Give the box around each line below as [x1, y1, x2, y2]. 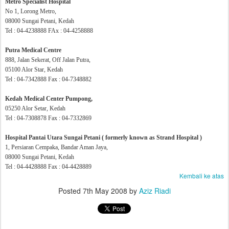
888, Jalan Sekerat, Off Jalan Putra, [5, 56, 90, 63]
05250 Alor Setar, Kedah [5, 105, 65, 112]
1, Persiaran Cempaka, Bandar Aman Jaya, [5, 144, 108, 151]
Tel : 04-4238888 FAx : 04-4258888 [5, 27, 93, 34]
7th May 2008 [83, 186, 127, 196]
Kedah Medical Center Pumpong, [5, 95, 93, 102]
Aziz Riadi [139, 186, 171, 196]
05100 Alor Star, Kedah [5, 66, 63, 73]
